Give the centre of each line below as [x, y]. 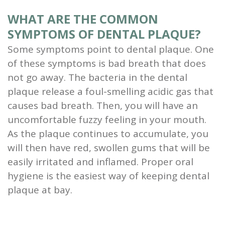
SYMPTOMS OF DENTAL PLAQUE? [104, 34]
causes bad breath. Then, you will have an [103, 105]
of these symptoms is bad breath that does [107, 63]
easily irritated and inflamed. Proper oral [100, 161]
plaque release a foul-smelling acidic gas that [110, 91]
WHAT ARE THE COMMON [83, 19]
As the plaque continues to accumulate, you [108, 133]
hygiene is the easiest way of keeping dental [108, 176]
